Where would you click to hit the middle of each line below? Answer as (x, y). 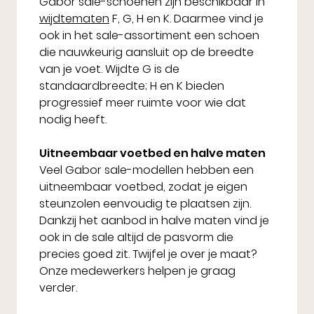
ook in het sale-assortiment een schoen (149, 36)
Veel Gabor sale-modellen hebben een (146, 170)
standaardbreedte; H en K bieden (132, 86)
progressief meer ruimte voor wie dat (143, 103)
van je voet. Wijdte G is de (109, 69)
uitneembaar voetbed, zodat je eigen (143, 187)
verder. (58, 288)
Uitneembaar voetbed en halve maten (152, 153)
